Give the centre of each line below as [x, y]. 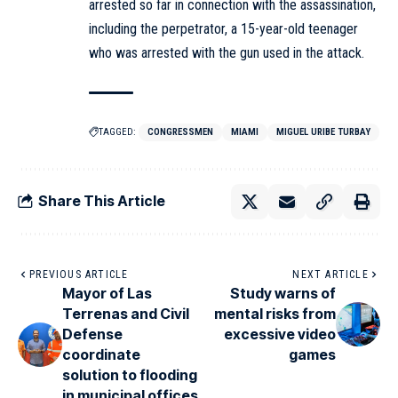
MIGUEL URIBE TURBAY [323, 131]
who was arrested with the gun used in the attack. [227, 52]
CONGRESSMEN [180, 131]
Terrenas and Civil [126, 313]
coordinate [101, 354]
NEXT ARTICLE [330, 274]
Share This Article [102, 201]
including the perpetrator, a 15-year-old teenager [223, 28]
